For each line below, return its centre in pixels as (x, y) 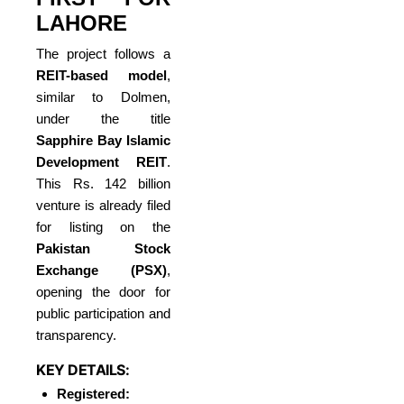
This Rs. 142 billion (103, 183)
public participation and (103, 313)
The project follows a (103, 53)
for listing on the (103, 226)
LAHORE (82, 23)
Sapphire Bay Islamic (103, 140)
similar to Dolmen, (103, 96)
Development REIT (101, 161)
